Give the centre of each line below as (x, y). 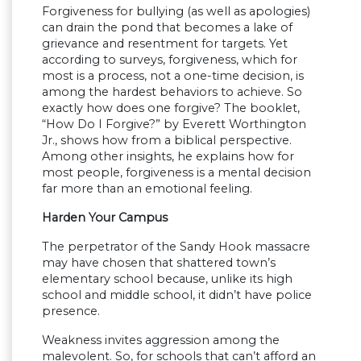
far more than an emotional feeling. (147, 189)
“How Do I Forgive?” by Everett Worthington (174, 124)
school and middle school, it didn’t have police (177, 295)
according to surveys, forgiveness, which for (170, 60)
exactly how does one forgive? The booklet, (171, 108)
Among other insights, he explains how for (168, 157)
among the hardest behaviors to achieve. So (172, 92)
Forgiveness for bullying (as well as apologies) (176, 12)
